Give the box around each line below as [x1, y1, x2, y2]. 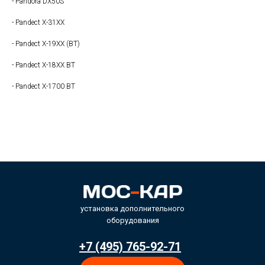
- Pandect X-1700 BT [12, 82, 75, 91]
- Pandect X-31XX [12, 18, 64, 27]
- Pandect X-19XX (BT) [12, 40, 80, 49]
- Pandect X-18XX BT [12, 61, 75, 70]
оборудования [106, 216, 159, 225]
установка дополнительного [80, 204, 185, 214]
